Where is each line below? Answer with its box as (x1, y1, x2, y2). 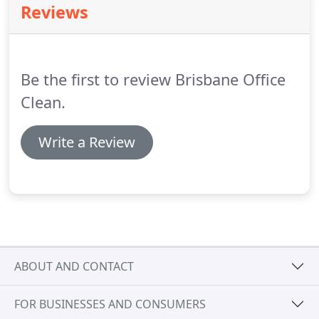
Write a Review (38, 132, 135, 152)
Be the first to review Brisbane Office (21, 69, 286, 90)
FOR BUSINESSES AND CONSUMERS (14, 296, 206, 312)
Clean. (21, 92, 66, 113)
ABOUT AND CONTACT (14, 258, 134, 274)
